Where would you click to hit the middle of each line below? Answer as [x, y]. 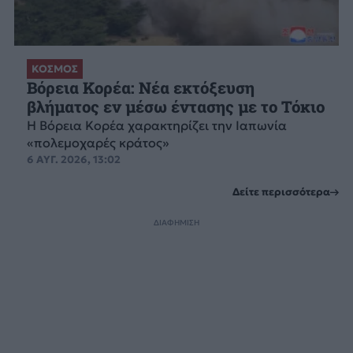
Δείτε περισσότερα [282, 192]
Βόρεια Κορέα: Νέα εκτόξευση [140, 87]
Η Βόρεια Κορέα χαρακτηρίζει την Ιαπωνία [156, 125]
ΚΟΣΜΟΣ [54, 69]
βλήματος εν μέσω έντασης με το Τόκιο [175, 106]
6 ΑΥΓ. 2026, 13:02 [73, 159]
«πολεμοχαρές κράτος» [98, 142]
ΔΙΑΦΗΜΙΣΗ [176, 222]
